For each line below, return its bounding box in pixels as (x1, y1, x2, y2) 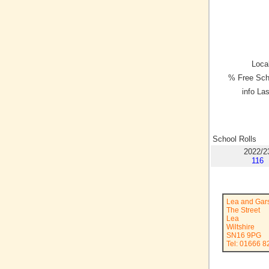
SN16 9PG (226, 231, 261, 240)
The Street (226, 206, 260, 214)
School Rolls (213, 134, 256, 144)
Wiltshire (226, 223, 255, 231)
